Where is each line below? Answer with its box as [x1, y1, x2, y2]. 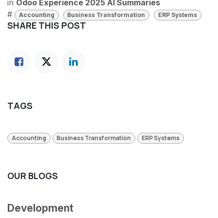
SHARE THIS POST [7, 19, 86, 32]
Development [7, 202, 73, 215]
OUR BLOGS [7, 170, 58, 182]
